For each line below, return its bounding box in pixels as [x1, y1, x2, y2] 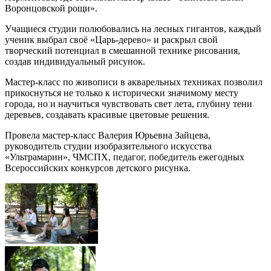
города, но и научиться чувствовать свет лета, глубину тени [5, 99, 252, 109]
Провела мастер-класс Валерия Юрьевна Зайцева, [5, 130, 211, 140]
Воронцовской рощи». [5, 3, 97, 13]
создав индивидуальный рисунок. [5, 56, 145, 67]
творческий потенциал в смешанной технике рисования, [5, 45, 240, 56]
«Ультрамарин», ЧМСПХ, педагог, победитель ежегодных [5, 152, 244, 162]
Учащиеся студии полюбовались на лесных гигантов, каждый [5, 24, 261, 34]
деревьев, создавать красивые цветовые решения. [5, 109, 209, 120]
